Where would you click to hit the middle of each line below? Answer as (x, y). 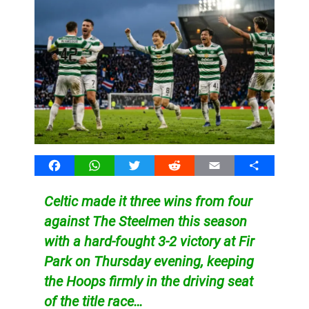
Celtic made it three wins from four (148, 201)
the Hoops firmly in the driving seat (148, 281)
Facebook (78, 165)
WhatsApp (119, 165)
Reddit (190, 165)
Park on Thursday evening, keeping (149, 261)
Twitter (151, 165)
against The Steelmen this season (145, 221)
